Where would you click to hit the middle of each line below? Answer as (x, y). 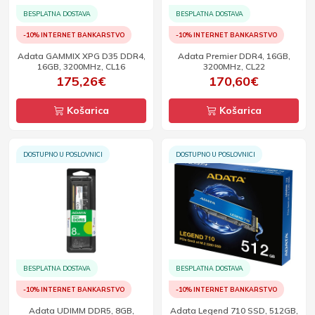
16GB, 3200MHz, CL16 (81, 66)
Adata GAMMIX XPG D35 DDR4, (50, 56)
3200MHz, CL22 (234, 66)
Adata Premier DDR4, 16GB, (234, 56)
